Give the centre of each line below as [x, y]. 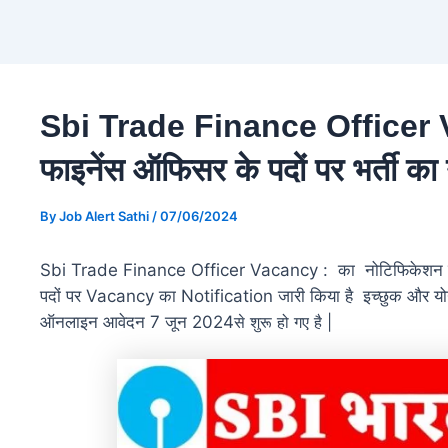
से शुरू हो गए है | [283, 322]
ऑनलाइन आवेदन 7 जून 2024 [137, 322]
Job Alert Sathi [105, 216]
